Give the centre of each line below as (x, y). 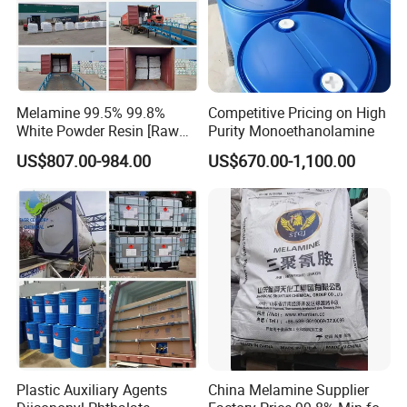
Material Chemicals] (80, 149)
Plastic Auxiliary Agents (92, 390)
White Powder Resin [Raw (98, 130)
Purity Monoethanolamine (291, 130)
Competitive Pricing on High (297, 112)
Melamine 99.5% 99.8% (91, 112)
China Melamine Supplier (288, 390)
